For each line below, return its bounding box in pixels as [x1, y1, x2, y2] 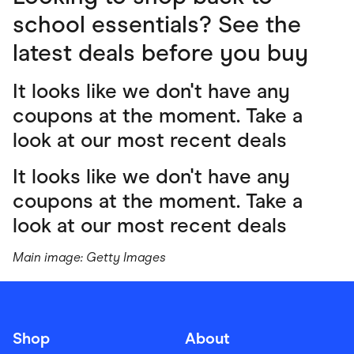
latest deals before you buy [13, 37, 308, 67]
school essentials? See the [13, 9, 301, 39]
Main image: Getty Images [13, 249, 166, 265]
